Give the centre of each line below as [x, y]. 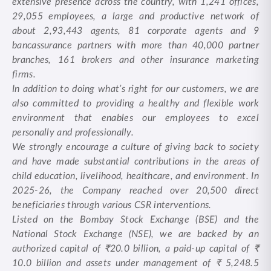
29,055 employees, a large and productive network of [135, 16]
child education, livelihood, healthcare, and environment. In [135, 176]
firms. [24, 74]
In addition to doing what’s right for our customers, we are [135, 89]
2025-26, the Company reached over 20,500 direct [135, 191]
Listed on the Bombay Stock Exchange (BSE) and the [135, 220]
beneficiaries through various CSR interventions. [112, 205]
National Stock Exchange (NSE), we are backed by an [135, 234]
